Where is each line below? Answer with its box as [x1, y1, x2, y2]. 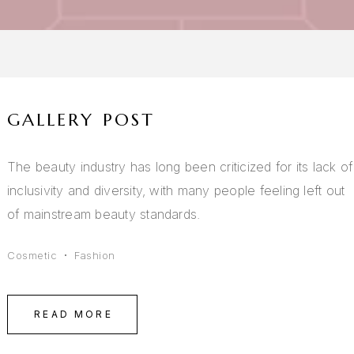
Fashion [74, 249, 115, 262]
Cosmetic [7, 249, 58, 262]
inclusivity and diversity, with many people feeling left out [7, 183, 345, 198]
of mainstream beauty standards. [7, 206, 201, 222]
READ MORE [34, 308, 113, 320]
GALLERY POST [7, 109, 155, 130]
